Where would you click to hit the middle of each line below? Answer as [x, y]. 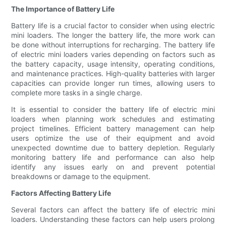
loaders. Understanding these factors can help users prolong [113, 219]
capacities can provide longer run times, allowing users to [113, 83]
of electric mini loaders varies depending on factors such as [113, 54]
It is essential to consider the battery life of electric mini [113, 109]
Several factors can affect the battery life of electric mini [113, 210]
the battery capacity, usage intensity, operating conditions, [113, 64]
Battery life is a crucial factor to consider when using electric [113, 26]
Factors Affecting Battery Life [61, 193]
